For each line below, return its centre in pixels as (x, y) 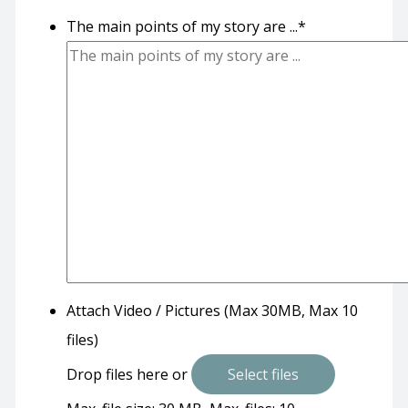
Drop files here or (128, 374)
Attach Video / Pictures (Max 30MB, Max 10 (212, 310)
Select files (263, 374)
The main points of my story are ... (182, 26)
